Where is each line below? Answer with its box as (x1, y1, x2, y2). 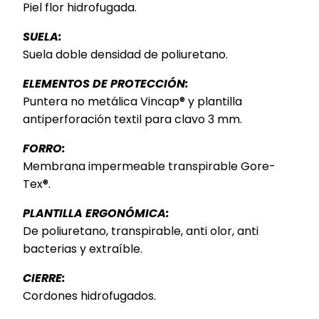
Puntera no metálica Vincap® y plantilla (23, 93, 242, 110)
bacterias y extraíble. (23, 241, 142, 257)
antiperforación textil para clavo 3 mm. (23, 111, 242, 127)
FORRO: (23, 140, 66, 157)
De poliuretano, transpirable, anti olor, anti (23, 223, 258, 239)
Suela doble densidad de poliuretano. (23, 46, 228, 63)
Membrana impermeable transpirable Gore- (23, 158, 276, 174)
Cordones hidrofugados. (23, 288, 156, 304)
